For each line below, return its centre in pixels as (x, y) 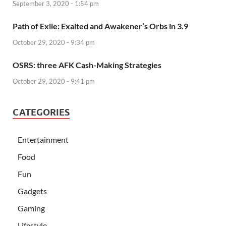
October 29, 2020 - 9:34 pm (54, 43)
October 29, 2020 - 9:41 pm (54, 81)
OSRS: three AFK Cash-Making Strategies (87, 65)
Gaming (31, 208)
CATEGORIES (41, 112)
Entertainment (43, 139)
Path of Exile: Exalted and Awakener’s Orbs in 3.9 (100, 26)
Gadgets (32, 191)
